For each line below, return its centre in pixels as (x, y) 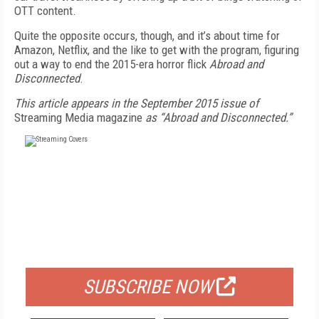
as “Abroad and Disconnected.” (219, 117)
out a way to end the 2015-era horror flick (112, 64)
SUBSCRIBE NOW (148, 287)
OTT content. (45, 11)
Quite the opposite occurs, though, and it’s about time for (147, 36)
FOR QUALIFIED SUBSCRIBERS (159, 250)
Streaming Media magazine (80, 117)
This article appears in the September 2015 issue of (136, 103)
